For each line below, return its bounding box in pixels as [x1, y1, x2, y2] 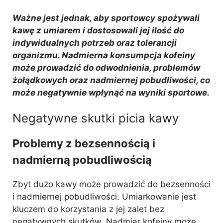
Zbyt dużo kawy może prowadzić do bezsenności [12, 179, 211, 189]
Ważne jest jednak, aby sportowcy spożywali [12, 12, 200, 23]
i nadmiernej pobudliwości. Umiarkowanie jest [12, 192, 196, 202]
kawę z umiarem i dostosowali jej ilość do [12, 25, 184, 35]
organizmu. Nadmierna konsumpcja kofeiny [12, 50, 195, 60]
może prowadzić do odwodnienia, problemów [12, 62, 200, 73]
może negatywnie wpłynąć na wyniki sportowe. [12, 87, 210, 98]
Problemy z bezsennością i [12, 137, 155, 150]
